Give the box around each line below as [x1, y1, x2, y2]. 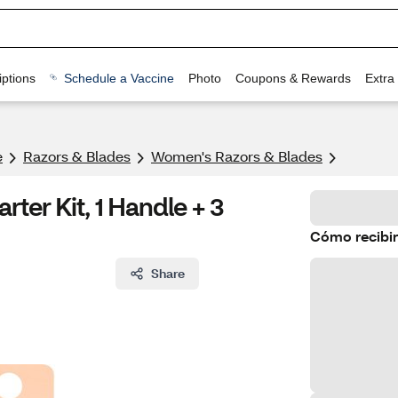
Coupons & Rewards [235, 70, 351, 85]
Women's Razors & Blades [151, 147, 322, 165]
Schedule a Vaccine [63, 70, 174, 85]
